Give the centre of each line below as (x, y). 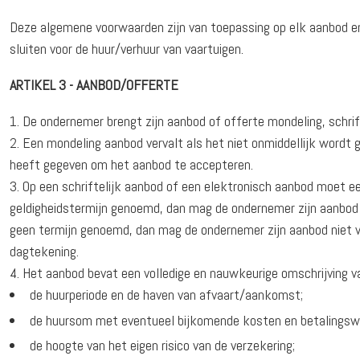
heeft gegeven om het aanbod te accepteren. (132, 165)
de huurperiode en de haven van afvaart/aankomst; (167, 295)
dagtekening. (45, 252)
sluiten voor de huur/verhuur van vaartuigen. (127, 49)
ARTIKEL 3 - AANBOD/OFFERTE (94, 85)
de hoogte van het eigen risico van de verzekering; (163, 346)
